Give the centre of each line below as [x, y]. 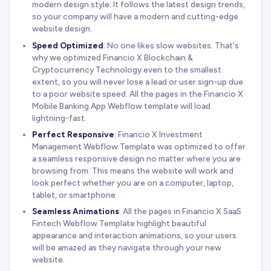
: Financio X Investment [158, 134]
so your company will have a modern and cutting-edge [135, 17]
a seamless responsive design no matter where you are [136, 158]
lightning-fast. [59, 118]
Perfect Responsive [73, 134]
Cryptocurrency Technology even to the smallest [126, 69]
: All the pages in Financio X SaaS [180, 211]
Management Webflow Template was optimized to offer [139, 146]
